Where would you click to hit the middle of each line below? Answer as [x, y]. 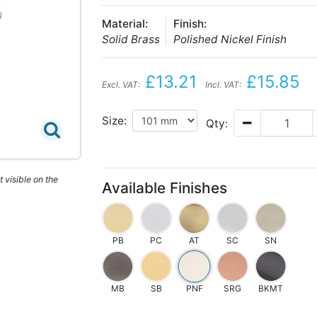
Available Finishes [165, 188]
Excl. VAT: [121, 85]
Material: [125, 24]
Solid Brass [131, 39]
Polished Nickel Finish [230, 39]
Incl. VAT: [223, 85]
